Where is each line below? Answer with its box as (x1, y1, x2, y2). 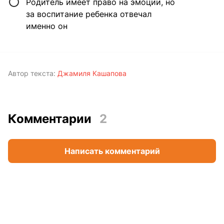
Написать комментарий (64, 145, 160, 156)
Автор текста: (8, 69, 55, 78)
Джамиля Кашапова (57, 69, 126, 78)
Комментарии (8, 111, 91, 126)
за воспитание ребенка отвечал (26, 9, 151, 19)
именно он (26, 21, 67, 31)
